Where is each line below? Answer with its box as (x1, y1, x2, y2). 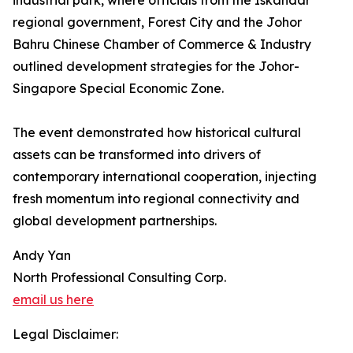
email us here (13, 292, 94, 308)
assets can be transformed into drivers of (13, 147, 261, 163)
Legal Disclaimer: (13, 326, 118, 343)
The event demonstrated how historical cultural (13, 124, 301, 141)
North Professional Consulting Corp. (13, 269, 226, 286)
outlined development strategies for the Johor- (13, 58, 299, 75)
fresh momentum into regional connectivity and (13, 191, 299, 207)
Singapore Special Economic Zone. (13, 80, 224, 97)
